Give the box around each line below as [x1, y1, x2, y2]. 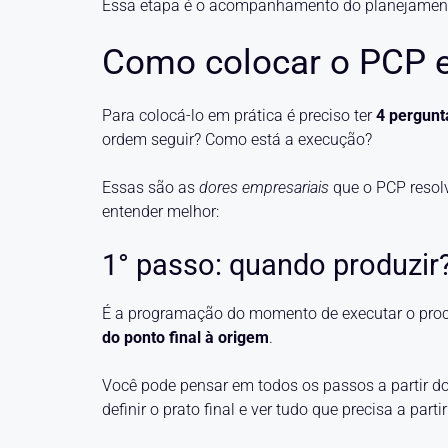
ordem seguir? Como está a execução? [102, 130, 372, 149]
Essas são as [102, 178, 199, 197]
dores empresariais [199, 178, 333, 197]
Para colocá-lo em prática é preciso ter [102, 106, 372, 125]
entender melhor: [102, 202, 219, 221]
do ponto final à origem [102, 328, 269, 347]
